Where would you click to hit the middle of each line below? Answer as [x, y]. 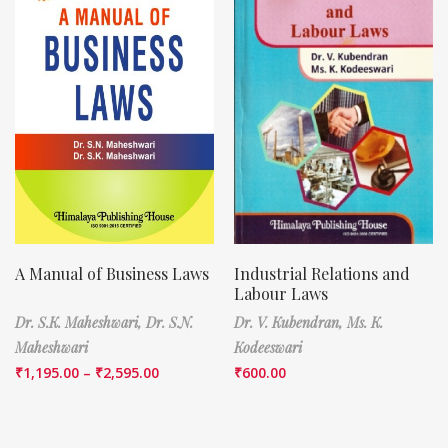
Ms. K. [365, 322]
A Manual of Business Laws [112, 273]
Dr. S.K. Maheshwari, [80, 322]
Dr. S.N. [169, 322]
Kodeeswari [268, 347]
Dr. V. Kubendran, [290, 322]
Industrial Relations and [322, 273]
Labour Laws [281, 293]
